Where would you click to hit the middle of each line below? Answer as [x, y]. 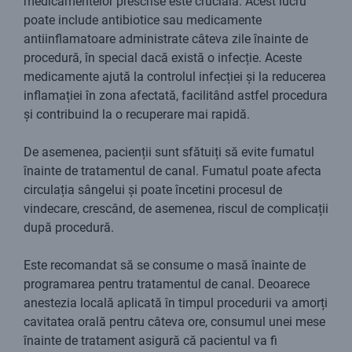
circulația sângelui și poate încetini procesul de [153, 190]
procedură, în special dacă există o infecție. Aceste [163, 58]
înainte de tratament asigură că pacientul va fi [150, 341]
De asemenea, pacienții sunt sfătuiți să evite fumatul [169, 152]
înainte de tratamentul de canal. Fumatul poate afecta [172, 171]
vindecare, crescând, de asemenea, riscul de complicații [176, 209]
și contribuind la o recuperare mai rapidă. [137, 115]
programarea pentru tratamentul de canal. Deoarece [167, 284]
